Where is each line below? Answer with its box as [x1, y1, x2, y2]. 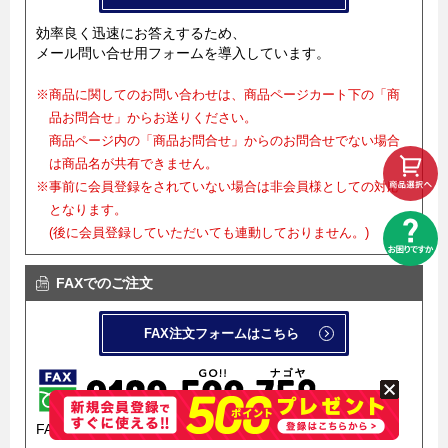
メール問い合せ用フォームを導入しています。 [36, 45, 330, 62]
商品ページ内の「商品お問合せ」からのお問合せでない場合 [48, 133, 400, 149]
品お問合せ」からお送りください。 [48, 110, 257, 126]
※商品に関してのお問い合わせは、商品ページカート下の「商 [36, 87, 400, 103]
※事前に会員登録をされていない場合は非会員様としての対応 [36, 179, 400, 195]
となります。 [48, 202, 127, 218]
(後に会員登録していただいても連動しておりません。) [48, 225, 369, 241]
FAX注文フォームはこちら [144, 326, 299, 342]
